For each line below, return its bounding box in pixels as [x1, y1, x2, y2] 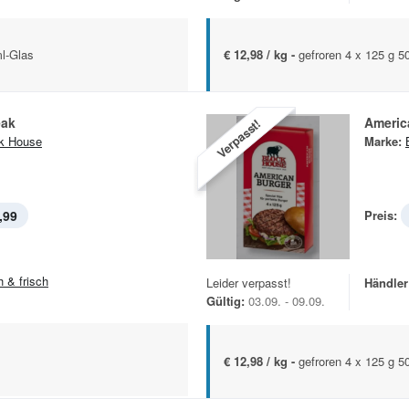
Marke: [364, 131, 402, 150]
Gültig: [206, 291, 245, 309]
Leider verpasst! [206, 273, 291, 291]
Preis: [364, 205, 397, 224]
